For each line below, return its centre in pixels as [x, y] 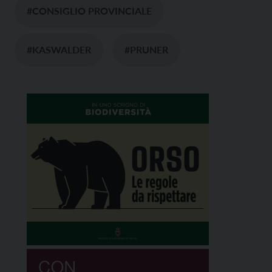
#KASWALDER [59, 49]
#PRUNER [146, 49]
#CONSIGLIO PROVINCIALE [89, 10]
